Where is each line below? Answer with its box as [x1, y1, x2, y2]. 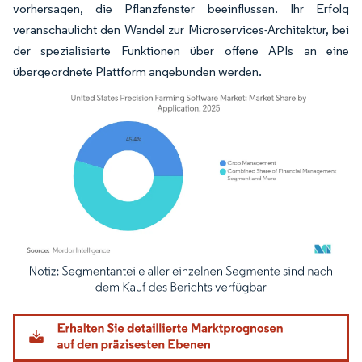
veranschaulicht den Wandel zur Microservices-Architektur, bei [13, 22, 349, 37]
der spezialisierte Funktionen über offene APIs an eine [13, 43, 349, 58]
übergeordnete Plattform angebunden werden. [13, 64, 262, 79]
